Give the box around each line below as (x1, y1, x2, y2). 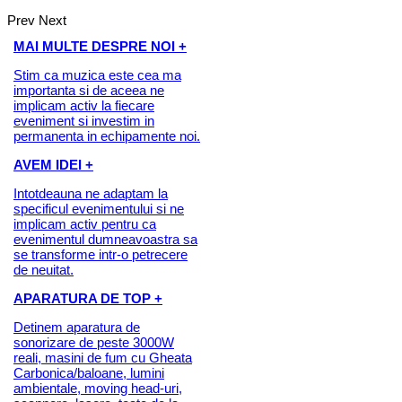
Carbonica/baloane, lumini (13, 365, 164, 381)
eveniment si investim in (13, 113, 154, 129)
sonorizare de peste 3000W (13, 335, 174, 351)
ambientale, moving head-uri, (13, 380, 182, 397)
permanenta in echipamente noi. (13, 128, 200, 144)
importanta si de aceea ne (13, 83, 164, 99)
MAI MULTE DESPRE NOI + (13, 39, 187, 55)
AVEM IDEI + (13, 157, 93, 173)
